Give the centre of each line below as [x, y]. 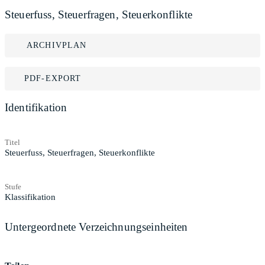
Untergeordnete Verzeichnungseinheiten [96, 227]
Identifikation [36, 107]
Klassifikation [30, 197]
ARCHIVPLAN [57, 45]
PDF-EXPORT [53, 78]
